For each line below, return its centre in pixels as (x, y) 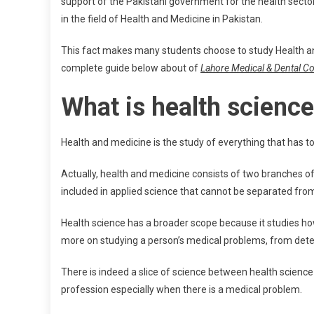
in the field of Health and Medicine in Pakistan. (162, 19)
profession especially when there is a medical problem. (182, 289)
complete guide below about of (131, 68)
